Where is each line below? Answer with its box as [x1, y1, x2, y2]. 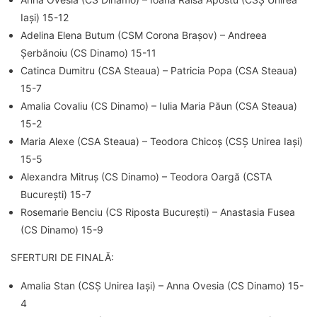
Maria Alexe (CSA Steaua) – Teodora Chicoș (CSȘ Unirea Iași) [21, 134, 303, 147]
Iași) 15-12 [21, 11, 69, 23]
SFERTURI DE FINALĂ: [11, 250, 114, 263]
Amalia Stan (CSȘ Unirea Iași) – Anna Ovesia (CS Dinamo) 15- [21, 279, 304, 292]
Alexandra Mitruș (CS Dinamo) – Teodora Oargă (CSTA [21, 170, 272, 183]
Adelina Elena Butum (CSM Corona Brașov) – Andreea [21, 28, 267, 41]
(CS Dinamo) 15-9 [21, 223, 103, 236]
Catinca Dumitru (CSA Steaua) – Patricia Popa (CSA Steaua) [21, 64, 297, 76]
